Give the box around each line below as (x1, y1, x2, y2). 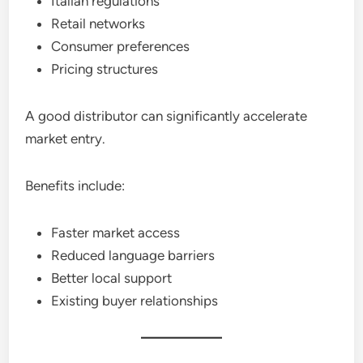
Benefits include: (25, 177, 126, 194)
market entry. (25, 130, 106, 147)
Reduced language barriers (51, 247, 216, 263)
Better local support (51, 270, 173, 286)
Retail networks (51, 15, 146, 32)
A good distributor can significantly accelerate (25, 108, 308, 124)
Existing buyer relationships (51, 293, 219, 309)
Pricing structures (51, 61, 159, 77)
